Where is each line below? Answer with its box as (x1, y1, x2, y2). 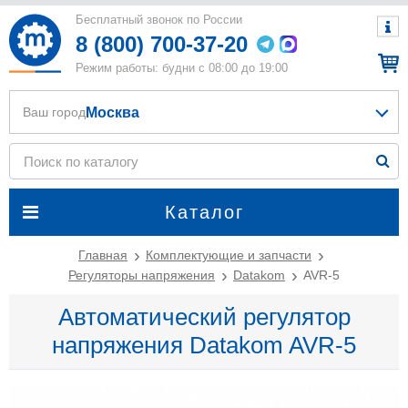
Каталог (164, 202, 244, 222)
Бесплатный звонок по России (76, 13, 246, 26)
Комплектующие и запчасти (146, 248, 311, 262)
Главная (78, 248, 127, 262)
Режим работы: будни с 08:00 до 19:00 (76, 61, 288, 75)
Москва (86, 104, 139, 120)
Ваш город (23, 105, 86, 119)
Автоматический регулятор (57, 303, 351, 331)
